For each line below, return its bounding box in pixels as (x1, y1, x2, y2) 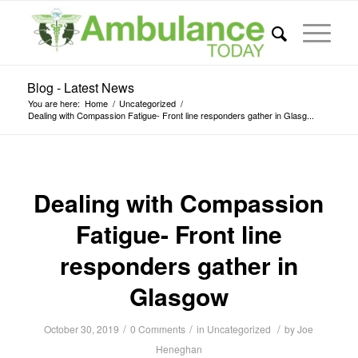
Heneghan (155, 342, 202, 356)
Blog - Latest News (26, 78, 134, 97)
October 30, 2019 (44, 322, 120, 336)
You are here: (27, 97, 80, 109)
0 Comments (130, 322, 186, 336)
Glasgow (129, 279, 229, 313)
